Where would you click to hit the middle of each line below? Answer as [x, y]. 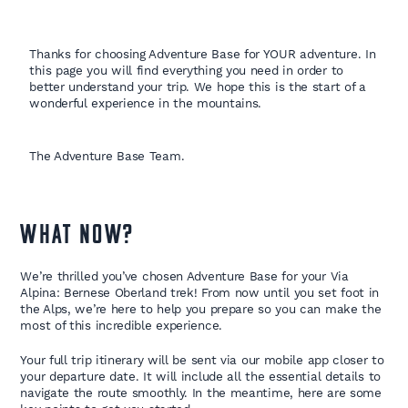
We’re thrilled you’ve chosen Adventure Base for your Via [184, 276]
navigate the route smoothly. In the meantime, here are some [201, 393]
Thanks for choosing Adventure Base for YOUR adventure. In [203, 54]
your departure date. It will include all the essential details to [200, 377]
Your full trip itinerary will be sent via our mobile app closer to [202, 360]
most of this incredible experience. [121, 326]
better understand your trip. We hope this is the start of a [198, 87]
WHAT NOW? [77, 237]
